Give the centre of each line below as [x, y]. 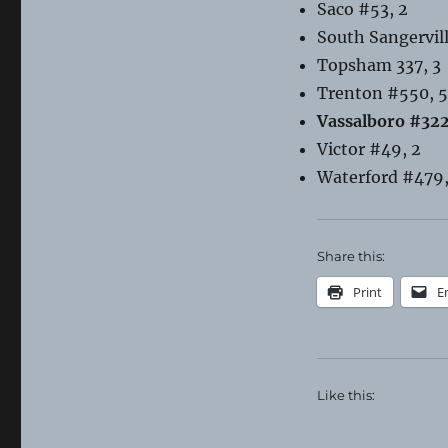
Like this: [345, 394]
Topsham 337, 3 [378, 64]
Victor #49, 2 [368, 148]
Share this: [350, 255]
